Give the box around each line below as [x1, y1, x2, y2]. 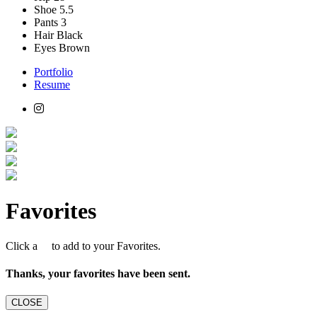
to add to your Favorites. [46, 239, 161, 252]
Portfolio [34, 65, 73, 78]
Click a [6, 239, 46, 252]
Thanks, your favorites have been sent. [6, 267, 190, 280]
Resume [34, 78, 70, 91]
